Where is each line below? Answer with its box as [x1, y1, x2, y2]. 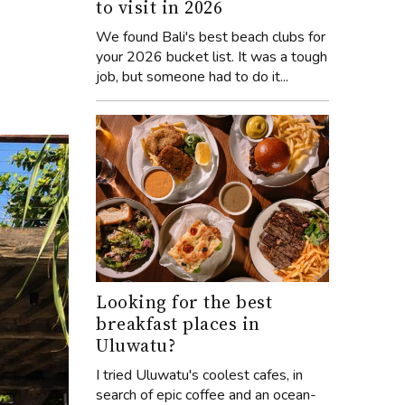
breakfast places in [96, 310, 260, 336]
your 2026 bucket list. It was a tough [96, 47, 327, 68]
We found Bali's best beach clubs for [96, 27, 325, 48]
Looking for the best [96, 288, 272, 315]
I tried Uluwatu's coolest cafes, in [96, 364, 303, 385]
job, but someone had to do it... [96, 67, 288, 88]
